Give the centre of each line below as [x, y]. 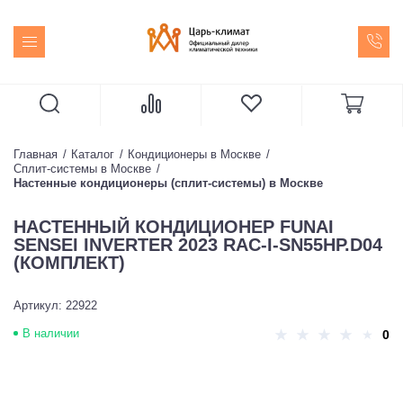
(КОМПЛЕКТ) [69, 263]
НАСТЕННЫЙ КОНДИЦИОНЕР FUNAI [174, 227]
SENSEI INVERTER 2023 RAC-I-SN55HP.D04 [198, 245]
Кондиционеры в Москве [194, 154]
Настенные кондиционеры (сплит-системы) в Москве [168, 183]
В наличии [51, 333]
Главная [36, 154]
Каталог [93, 154]
